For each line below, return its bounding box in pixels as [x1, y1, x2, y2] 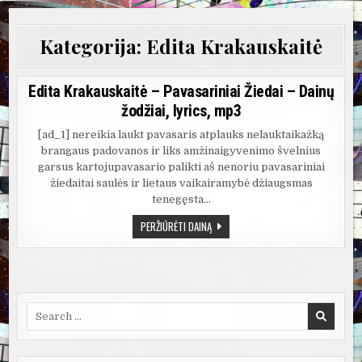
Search [26, 303, 63, 316]
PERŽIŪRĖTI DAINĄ [141, 218, 212, 235]
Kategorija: [40, 33, 146, 59]
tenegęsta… [151, 193, 211, 205]
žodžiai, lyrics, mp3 [121, 101, 241, 120]
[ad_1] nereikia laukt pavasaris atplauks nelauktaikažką [38, 128, 324, 141]
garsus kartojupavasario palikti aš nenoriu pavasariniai [37, 161, 325, 173]
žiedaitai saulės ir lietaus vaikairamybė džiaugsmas [49, 177, 313, 189]
